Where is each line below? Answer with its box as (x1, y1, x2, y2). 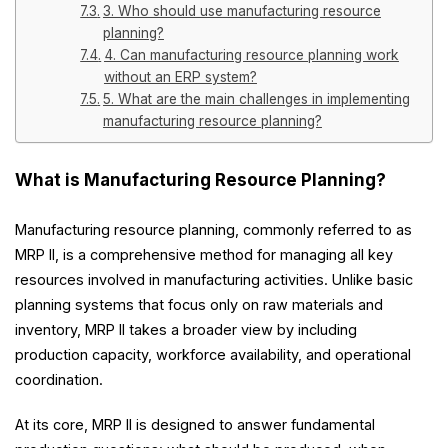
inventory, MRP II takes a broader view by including (15, 321, 357, 338)
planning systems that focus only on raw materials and (15, 296, 383, 313)
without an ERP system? (103, 69, 257, 85)
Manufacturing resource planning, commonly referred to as (15, 221, 412, 238)
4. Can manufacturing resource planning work (103, 47, 399, 63)
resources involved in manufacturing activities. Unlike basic (15, 271, 413, 288)
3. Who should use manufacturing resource (102, 3, 381, 19)
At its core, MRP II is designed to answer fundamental (15, 416, 375, 433)
